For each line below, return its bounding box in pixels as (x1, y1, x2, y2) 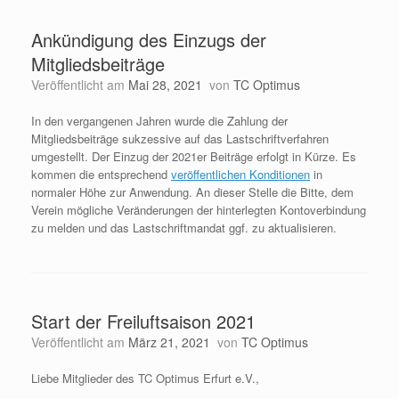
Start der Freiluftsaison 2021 (31, 308, 256, 334)
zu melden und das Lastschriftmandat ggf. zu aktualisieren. (31, 219, 337, 236)
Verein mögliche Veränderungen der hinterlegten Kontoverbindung (31, 201, 366, 218)
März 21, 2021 (128, 333, 210, 351)
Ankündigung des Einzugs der (31, 27, 266, 53)
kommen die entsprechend (31, 166, 171, 183)
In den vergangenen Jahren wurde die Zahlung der (31, 112, 288, 129)
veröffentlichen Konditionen (171, 166, 310, 183)
